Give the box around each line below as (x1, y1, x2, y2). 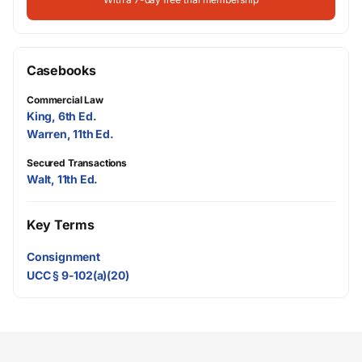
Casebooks (27, 62, 96, 78)
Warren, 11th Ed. (27, 127, 114, 141)
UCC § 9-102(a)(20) (27, 268, 129, 283)
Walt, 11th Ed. (27, 172, 99, 186)
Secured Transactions (27, 157, 128, 169)
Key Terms (27, 217, 95, 233)
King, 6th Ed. (27, 109, 97, 123)
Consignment (27, 250, 100, 264)
